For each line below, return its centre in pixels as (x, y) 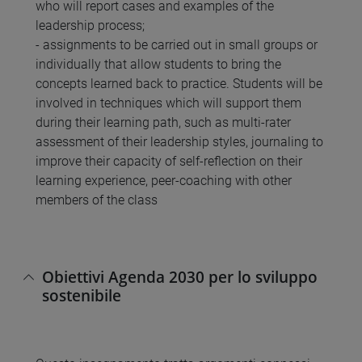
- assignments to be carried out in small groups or (177, 45)
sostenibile (82, 295)
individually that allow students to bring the (158, 65)
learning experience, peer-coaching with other (164, 181)
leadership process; (90, 26)
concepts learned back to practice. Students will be (179, 84)
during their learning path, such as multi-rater (163, 123)
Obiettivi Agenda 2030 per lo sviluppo (180, 276)
